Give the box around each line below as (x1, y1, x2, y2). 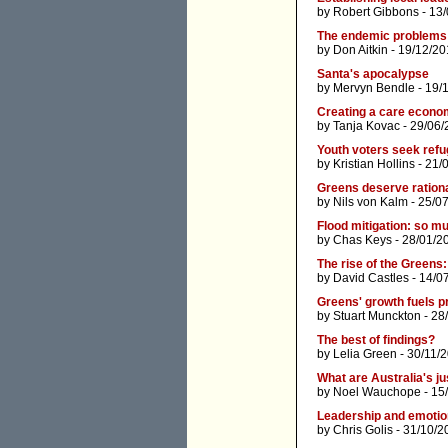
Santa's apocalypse (317, 67, 429, 82)
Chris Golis (333, 423, 393, 438)
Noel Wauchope (333, 385, 421, 400)
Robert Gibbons (333, 5, 419, 20)
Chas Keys (333, 233, 392, 248)
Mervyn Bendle (333, 81, 415, 96)
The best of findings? (317, 333, 435, 348)
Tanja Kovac (333, 119, 400, 134)
